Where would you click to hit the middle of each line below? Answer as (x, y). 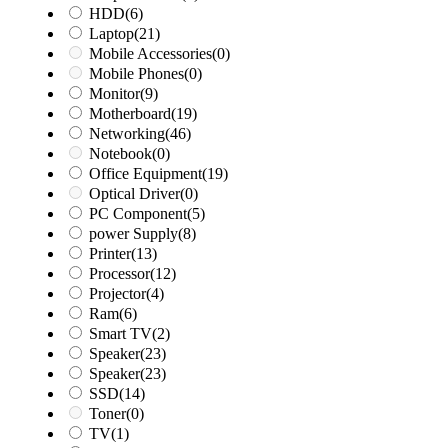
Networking (127, 134)
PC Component (138, 214)
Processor (119, 274)
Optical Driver (134, 194)
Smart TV (120, 334)
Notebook (120, 154)
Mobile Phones (136, 74)
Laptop (111, 34)
